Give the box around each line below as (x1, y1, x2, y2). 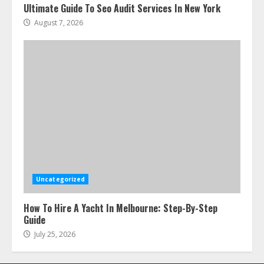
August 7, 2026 (32, 17, 83, 28)
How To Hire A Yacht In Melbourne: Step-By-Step (24, 200, 217, 215)
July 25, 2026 (32, 229, 75, 239)
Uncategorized (36, 174, 85, 183)
